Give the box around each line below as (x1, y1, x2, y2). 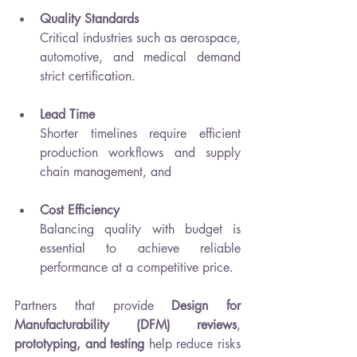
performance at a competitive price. (40, 258, 233, 276)
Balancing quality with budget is (40, 220, 241, 237)
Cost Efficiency (40, 201, 120, 218)
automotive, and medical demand (40, 48, 241, 65)
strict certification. (40, 67, 135, 84)
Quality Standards (40, 10, 139, 27)
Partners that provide (14, 296, 172, 314)
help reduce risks (144, 335, 241, 352)
